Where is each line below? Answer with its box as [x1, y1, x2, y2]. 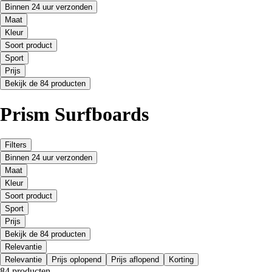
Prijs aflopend [111, 255, 159, 265]
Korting [169, 255, 194, 265]
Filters [5, 140, 27, 150]
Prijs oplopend [52, 255, 101, 265]
